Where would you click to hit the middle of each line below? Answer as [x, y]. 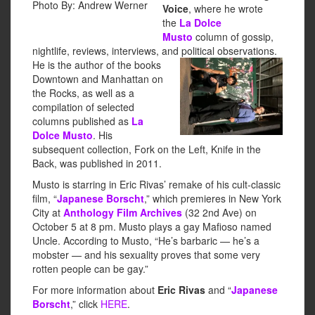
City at [48, 213]
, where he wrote [226, 9]
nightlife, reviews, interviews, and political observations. [155, 51]
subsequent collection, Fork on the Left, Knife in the [147, 149]
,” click [85, 304]
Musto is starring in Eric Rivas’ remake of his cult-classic [156, 185]
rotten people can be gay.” [90, 269]
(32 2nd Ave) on [219, 213]
